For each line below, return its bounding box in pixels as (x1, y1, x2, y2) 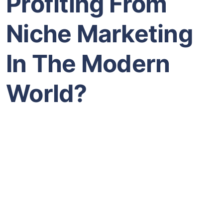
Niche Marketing (6, 18, 198, 48)
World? (6, 78, 87, 108)
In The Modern (6, 48, 170, 78)
